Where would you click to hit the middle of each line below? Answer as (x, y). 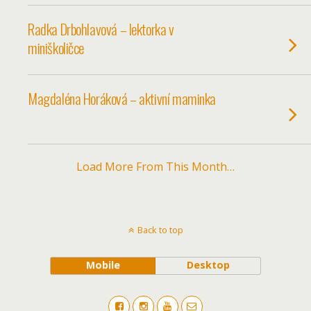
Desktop (208, 265)
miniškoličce (56, 48)
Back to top (160, 230)
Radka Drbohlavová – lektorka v (101, 29)
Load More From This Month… (155, 167)
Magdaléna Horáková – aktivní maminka (122, 98)
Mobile (103, 265)
